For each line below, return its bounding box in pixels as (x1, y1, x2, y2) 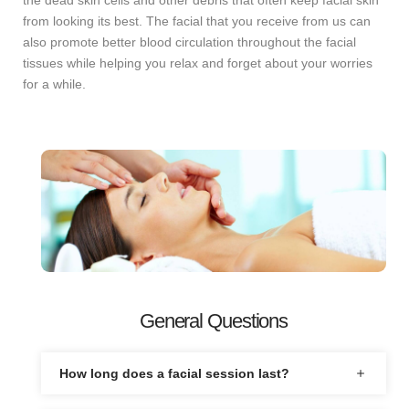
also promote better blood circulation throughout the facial (23, 35, 356, 49)
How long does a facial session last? (59, 366, 289, 382)
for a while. (23, 77, 86, 91)
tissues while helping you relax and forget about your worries (23, 56, 372, 70)
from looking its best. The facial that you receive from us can (23, 14, 371, 28)
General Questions (139, 309, 288, 333)
